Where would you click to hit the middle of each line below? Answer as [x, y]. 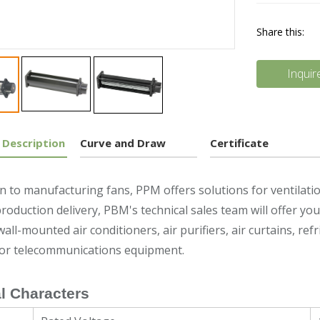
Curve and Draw [122, 142]
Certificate [240, 142]
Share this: [280, 32]
